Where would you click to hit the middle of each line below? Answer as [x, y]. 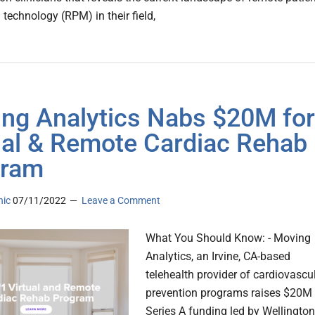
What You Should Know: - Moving [228, 238]
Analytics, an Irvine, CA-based [218, 257]
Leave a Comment [121, 201]
